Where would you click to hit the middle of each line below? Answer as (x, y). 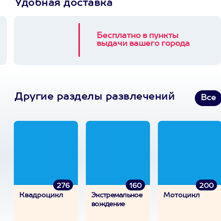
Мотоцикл (182, 195)
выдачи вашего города (143, 44)
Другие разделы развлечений (95, 97)
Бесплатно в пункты (138, 36)
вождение (108, 204)
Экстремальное (117, 195)
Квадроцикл (41, 195)
